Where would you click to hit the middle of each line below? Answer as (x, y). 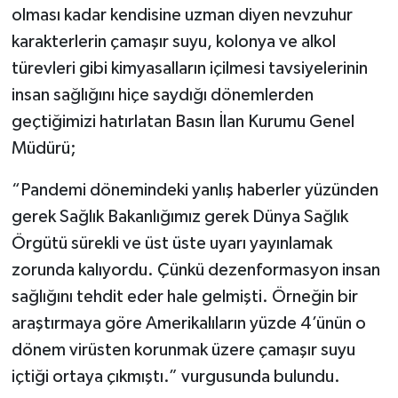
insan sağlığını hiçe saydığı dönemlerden (162, 95)
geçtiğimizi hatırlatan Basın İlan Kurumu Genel (183, 121)
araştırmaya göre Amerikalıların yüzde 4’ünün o (188, 323)
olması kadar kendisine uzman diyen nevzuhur (182, 15)
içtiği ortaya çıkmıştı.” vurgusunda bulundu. (175, 376)
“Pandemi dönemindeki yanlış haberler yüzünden (195, 190)
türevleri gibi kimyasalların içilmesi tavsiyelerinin (189, 68)
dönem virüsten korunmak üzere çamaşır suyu (183, 350)
